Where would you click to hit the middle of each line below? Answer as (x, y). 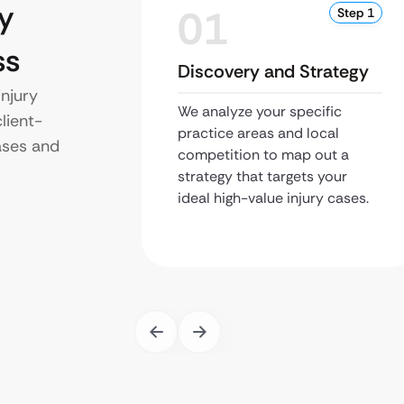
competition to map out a (263, 155)
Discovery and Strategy (273, 71)
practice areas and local (258, 133)
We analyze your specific (260, 111)
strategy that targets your (262, 176)
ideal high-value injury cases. (273, 198)
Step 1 (355, 13)
